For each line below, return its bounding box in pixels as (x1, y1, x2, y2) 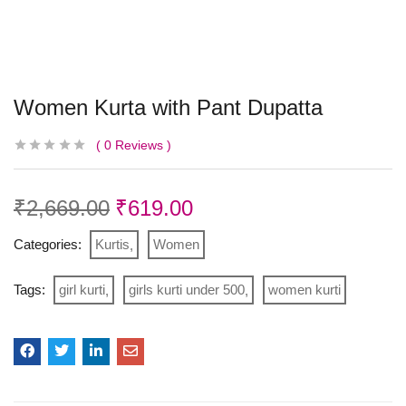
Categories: (14, 236, 85, 252)
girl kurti (59, 281, 105, 297)
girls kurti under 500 (129, 281, 245, 297)
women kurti (268, 281, 341, 297)
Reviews (111, 137, 163, 152)
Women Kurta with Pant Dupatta (14, 94, 323, 120)
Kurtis (95, 236, 130, 252)
